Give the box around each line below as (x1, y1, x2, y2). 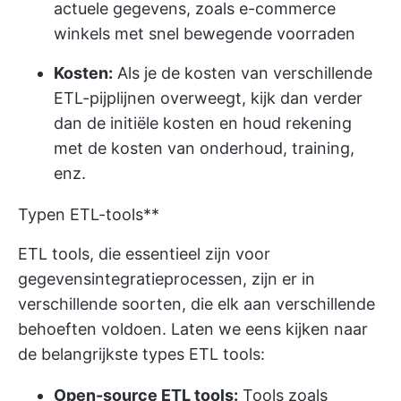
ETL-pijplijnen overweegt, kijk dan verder (54, 89, 363, 107)
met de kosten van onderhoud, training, (54, 139, 354, 158)
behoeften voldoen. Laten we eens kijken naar (18, 320, 368, 338)
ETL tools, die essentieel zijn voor (18, 244, 270, 263)
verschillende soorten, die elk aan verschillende (18, 294, 375, 313)
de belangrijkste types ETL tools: (18, 345, 265, 363)
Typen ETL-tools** (18, 205, 159, 224)
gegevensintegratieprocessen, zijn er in (18, 269, 315, 288)
